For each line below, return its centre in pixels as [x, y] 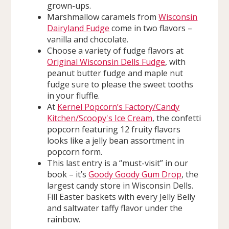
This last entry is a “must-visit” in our [118, 163]
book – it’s [68, 174]
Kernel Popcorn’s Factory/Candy [119, 107]
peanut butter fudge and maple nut [115, 73]
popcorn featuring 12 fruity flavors [114, 129]
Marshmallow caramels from [103, 17]
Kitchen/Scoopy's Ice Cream [100, 118]
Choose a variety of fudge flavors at [116, 50]
